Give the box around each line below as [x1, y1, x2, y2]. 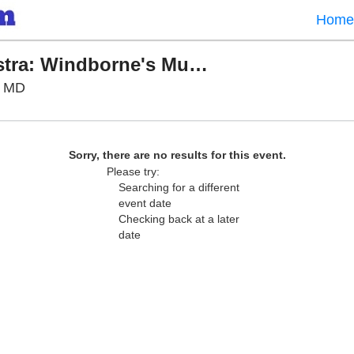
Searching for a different [119, 181, 239, 194]
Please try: [107, 165, 160, 178]
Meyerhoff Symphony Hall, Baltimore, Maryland [24, 79, 322, 95]
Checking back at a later [119, 213, 239, 225]
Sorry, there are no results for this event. [68, 149, 286, 161]
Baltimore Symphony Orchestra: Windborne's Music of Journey [189, 54, 208, 75]
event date [119, 197, 171, 209]
